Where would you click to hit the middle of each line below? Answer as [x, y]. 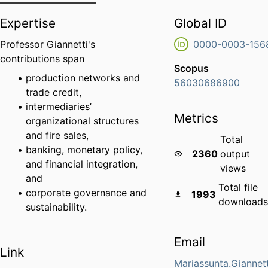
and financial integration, [82, 164]
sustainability [55, 207]
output [235, 154]
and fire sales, [57, 135]
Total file [238, 188]
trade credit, [54, 92]
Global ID [201, 23]
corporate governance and [86, 193]
